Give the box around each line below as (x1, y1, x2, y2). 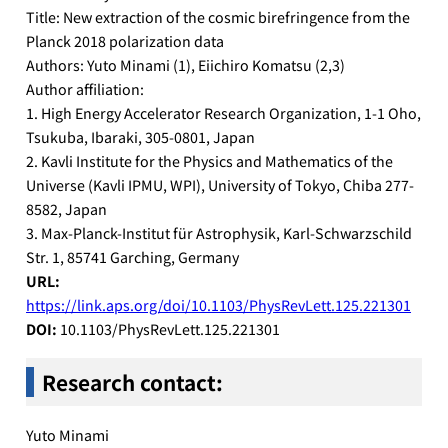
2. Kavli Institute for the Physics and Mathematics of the (26, 149, 394, 171)
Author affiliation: (26, 77, 145, 99)
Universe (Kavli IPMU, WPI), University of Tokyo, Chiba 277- (26, 173, 415, 195)
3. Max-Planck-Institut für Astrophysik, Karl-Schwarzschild (26, 221, 413, 243)
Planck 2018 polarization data (26, 29, 225, 51)
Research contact (42, 367, 217, 398)
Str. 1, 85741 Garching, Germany (26, 245, 240, 267)
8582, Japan (26, 197, 108, 219)
